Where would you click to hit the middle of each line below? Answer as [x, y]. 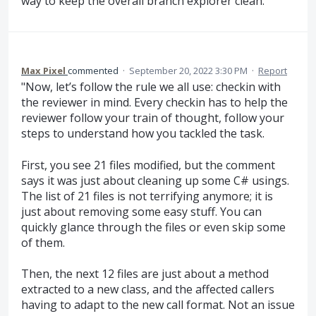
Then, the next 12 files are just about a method [145, 273]
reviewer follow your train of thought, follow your [153, 118]
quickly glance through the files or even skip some [153, 227]
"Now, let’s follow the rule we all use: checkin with [151, 87]
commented [94, 71]
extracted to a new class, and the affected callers [148, 289]
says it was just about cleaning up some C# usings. [155, 180]
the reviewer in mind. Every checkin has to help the [154, 103]
